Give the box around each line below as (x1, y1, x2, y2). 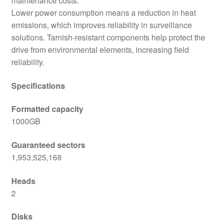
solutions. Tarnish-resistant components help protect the (11, 32, 205, 43)
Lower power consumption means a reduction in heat (11, 7, 196, 19)
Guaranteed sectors (11, 139, 85, 151)
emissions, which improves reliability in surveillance (11, 19, 192, 31)
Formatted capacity (11, 103, 83, 115)
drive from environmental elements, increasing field (11, 44, 189, 56)
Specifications (11, 79, 65, 91)
